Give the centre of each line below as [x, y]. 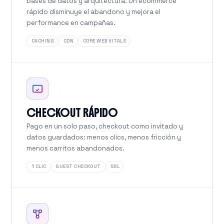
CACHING [43, 41]
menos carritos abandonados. [76, 148]
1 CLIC [39, 166]
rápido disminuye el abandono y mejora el [94, 11]
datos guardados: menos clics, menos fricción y [104, 137]
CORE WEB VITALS [104, 41]
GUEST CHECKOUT [78, 166]
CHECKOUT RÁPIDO [72, 112]
